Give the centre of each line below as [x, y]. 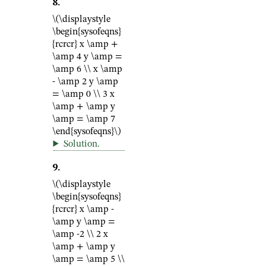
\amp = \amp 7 [84, 119]
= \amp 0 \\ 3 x [83, 94]
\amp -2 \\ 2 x [80, 235]
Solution [80, 144]
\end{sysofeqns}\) [86, 132]
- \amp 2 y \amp [85, 82]
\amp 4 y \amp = [87, 57]
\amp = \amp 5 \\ [88, 259]
